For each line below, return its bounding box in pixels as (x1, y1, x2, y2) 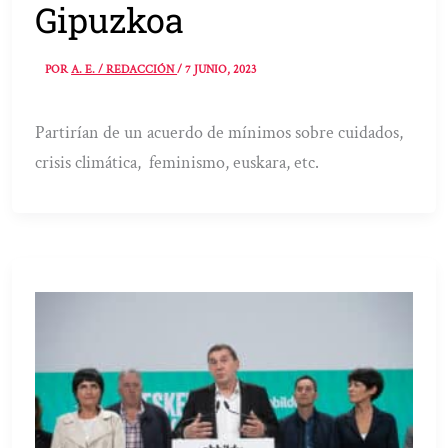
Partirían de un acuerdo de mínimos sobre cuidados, (35, 121, 404, 145)
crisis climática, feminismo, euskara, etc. (35, 151, 320, 175)
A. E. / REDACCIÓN (71, 62, 178, 78)
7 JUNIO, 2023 (185, 62, 257, 78)
